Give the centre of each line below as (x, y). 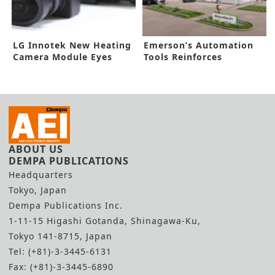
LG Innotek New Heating (72, 45)
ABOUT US (36, 149)
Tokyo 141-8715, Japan (60, 236)
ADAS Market (45, 69)
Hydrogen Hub (179, 69)
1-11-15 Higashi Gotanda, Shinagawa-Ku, (105, 221)
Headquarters (41, 175)
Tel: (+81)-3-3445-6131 (60, 252)
